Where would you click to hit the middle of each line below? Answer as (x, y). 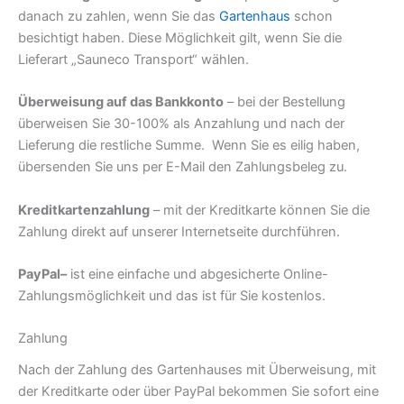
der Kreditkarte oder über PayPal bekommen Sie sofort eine (198, 391)
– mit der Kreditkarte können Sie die (260, 210)
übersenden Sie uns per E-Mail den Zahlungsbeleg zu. (183, 167)
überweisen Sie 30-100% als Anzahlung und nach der (181, 124)
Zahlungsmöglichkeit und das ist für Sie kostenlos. (172, 296)
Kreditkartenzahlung (84, 210)
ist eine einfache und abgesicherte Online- (197, 275)
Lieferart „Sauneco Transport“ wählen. (133, 60)
